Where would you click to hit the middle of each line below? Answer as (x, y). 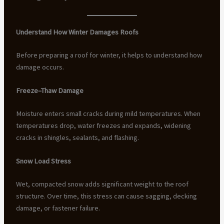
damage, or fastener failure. (58, 208)
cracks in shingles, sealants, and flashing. (77, 137)
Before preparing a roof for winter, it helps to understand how (109, 55)
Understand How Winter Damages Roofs (77, 32)
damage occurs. (40, 67)
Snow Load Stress (43, 161)
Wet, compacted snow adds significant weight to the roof (102, 184)
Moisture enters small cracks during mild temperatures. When (108, 113)
